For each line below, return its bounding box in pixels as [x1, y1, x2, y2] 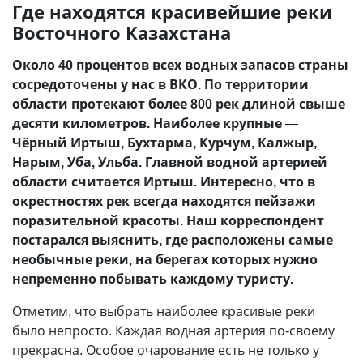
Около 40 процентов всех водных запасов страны [12, 56, 348, 74]
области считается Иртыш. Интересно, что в [12, 173, 315, 190]
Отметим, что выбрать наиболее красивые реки [12, 302, 315, 320]
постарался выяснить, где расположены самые [12, 231, 333, 249]
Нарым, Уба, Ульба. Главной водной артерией [12, 153, 327, 171]
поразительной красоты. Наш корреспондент [12, 211, 324, 229]
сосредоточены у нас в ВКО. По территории [12, 75, 309, 93]
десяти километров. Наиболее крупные [12, 114, 285, 132]
